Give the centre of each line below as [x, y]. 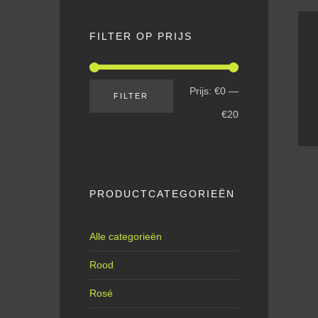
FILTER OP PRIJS [141, 36]
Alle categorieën [126, 236]
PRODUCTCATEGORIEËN [162, 194]
